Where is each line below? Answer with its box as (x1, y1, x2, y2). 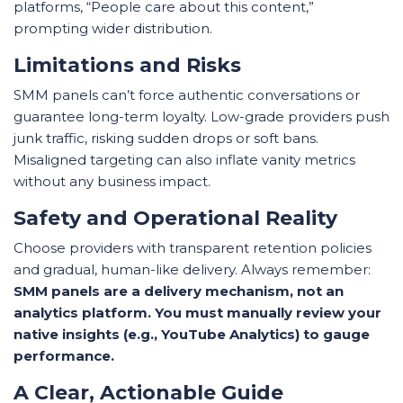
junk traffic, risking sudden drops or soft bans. (13, 130, 318, 148)
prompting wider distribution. (13, 20, 212, 38)
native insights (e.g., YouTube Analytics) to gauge (13, 326, 370, 344)
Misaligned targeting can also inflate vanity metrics (13, 151, 355, 169)
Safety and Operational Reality (13, 206, 337, 231)
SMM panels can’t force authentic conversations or (13, 86, 360, 104)
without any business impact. (13, 173, 210, 191)
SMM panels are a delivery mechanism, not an (13, 282, 344, 300)
